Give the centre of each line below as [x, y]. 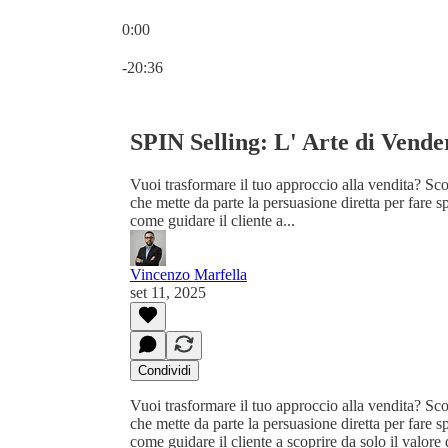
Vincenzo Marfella [188, 274]
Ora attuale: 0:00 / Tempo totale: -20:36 [245, 46]
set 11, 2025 [168, 292]
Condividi [164, 370]
